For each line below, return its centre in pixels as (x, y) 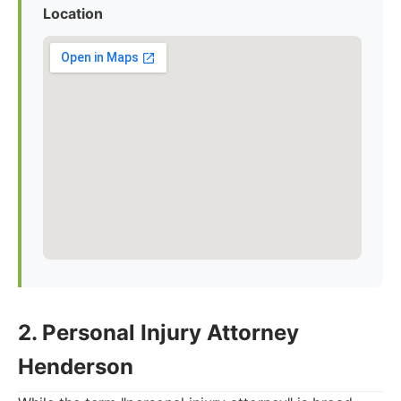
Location (73, 13)
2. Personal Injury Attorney (158, 333)
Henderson (76, 367)
